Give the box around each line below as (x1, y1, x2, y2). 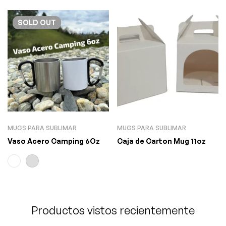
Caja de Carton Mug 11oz (117, 137, 206, 145)
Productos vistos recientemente (31, 203, 195, 217)
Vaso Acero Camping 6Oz (8, 137, 100, 145)
